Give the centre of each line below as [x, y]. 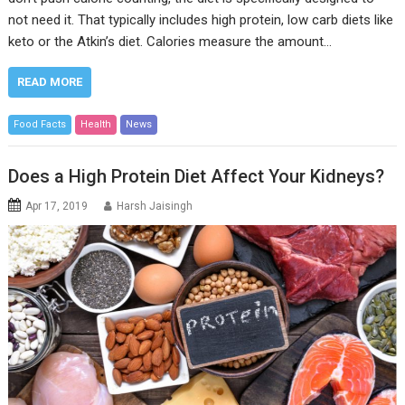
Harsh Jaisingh [155, 206]
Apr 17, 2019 [57, 206]
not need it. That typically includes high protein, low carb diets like [201, 20]
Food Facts [40, 125]
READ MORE [50, 82]
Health [96, 125]
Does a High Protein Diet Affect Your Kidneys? [197, 176]
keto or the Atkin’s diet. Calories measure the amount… [170, 42]
